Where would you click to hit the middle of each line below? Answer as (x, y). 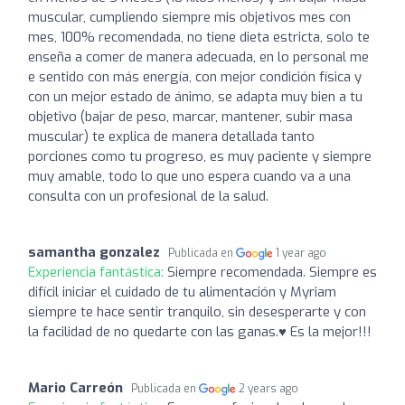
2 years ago (269, 388)
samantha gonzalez (94, 252)
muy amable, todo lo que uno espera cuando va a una (189, 176)
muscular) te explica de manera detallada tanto (171, 136)
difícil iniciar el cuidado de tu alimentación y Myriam (182, 292)
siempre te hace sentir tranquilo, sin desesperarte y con (197, 311)
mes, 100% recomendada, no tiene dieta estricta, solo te (199, 37)
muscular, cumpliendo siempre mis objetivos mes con (189, 17)
